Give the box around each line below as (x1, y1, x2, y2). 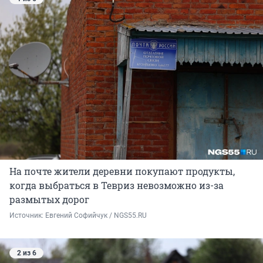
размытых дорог (9, 193, 89, 205)
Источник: (9, 211, 45, 220)
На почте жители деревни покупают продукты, (9, 164, 235, 177)
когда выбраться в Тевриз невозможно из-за (9, 178, 224, 191)
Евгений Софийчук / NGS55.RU (45, 211, 147, 220)
